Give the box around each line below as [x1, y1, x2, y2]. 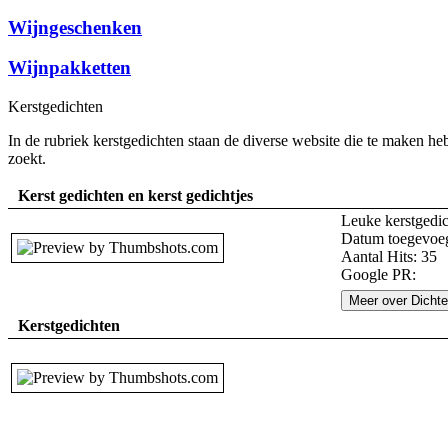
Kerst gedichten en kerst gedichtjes [18, 187, 253, 204]
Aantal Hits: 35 [341, 248, 437, 265]
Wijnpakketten [8, 57, 131, 79]
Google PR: [341, 266, 416, 283]
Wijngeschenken [8, 16, 142, 38]
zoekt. [8, 150, 50, 167]
